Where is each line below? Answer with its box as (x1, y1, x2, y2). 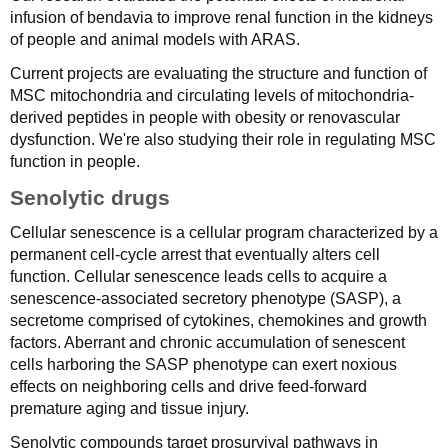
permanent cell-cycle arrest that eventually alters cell (10, 246, 380, 263)
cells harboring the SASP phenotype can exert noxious (10, 356, 397, 373)
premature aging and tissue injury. (10, 400, 249, 417)
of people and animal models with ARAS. (10, 31, 300, 48)
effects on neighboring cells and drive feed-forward (10, 378, 367, 395)
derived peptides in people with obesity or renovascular (10, 109, 400, 126)
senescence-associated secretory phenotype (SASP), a (10, 290, 401, 307)
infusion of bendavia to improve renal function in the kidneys (10, 9, 433, 26)
